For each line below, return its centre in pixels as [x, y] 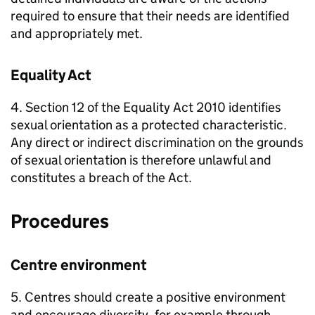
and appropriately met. [77, 34]
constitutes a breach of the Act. [101, 178]
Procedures [60, 221]
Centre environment [79, 265]
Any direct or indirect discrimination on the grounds [157, 143]
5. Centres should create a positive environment [148, 297]
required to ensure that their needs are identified [150, 16]
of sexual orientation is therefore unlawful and [141, 160]
